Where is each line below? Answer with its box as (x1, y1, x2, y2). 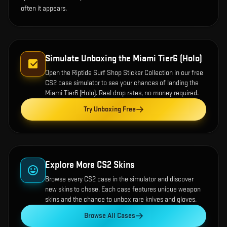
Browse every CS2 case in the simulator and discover (45, 175, 194, 183)
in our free (173, 68, 203, 77)
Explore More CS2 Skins (45, 160, 135, 170)
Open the (45, 68, 72, 77)
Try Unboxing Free (83, 105, 136, 113)
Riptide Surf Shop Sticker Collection (72, 68, 173, 77)
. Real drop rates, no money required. (96, 89, 199, 97)
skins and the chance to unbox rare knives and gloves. (45, 195, 197, 204)
